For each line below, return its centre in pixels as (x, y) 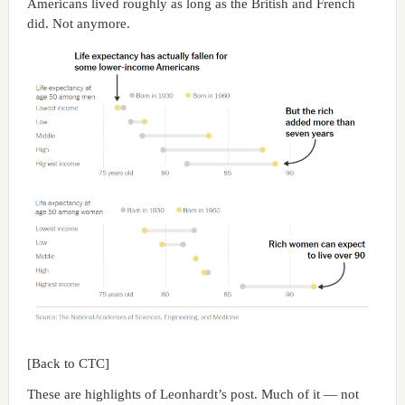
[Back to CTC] (68, 364)
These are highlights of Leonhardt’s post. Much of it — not (193, 395)
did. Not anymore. (78, 23)
